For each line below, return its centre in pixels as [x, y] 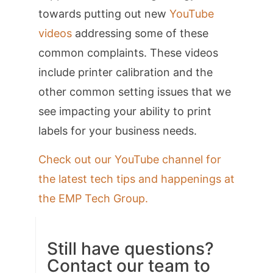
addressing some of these [140, 34]
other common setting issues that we [134, 92]
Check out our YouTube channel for [129, 159]
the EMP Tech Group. [93, 198]
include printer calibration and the [125, 73]
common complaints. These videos [128, 53]
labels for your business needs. [117, 131]
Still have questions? [130, 248]
